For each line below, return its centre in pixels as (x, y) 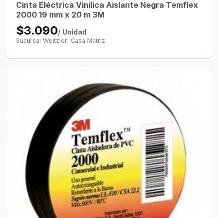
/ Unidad (72, 32)
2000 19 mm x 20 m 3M (60, 14)
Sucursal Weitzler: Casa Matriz (60, 40)
